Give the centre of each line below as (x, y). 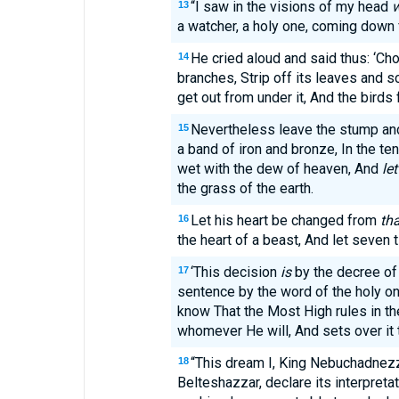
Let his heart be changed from (285, 220)
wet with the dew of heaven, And (279, 169)
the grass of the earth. (245, 188)
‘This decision (235, 272)
